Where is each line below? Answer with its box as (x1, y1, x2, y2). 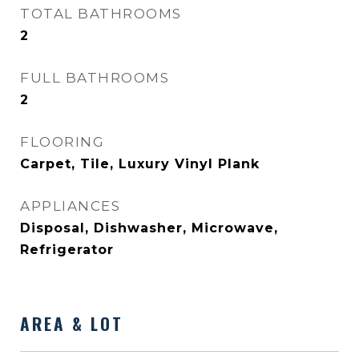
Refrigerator (20, 242, 114, 257)
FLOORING (20, 134, 104, 150)
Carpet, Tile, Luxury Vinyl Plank (20, 156, 260, 171)
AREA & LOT (20, 311, 123, 336)
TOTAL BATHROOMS (20, 6, 182, 22)
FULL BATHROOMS (20, 70, 169, 86)
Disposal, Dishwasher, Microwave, (20, 220, 278, 236)
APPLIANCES (20, 198, 120, 214)
